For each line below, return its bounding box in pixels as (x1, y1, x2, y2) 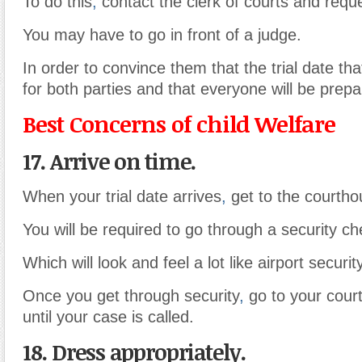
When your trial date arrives (23, 187, 221, 205)
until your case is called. (23, 307, 194, 326)
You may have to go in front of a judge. (23, 25, 301, 44)
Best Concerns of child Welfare (23, 107, 335, 139)
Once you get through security (23, 286, 239, 305)
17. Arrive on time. (23, 145, 196, 176)
